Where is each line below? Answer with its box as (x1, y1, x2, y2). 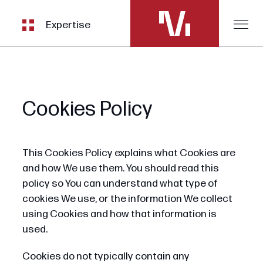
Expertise (45, 18, 90, 31)
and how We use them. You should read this (22, 161, 219, 174)
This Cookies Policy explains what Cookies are (22, 146, 235, 159)
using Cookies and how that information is (22, 207, 217, 220)
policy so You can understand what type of (22, 177, 218, 190)
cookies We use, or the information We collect (22, 192, 232, 205)
